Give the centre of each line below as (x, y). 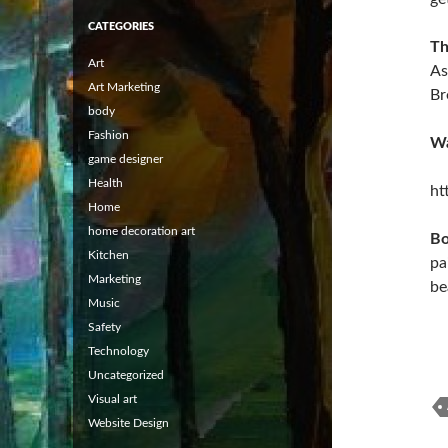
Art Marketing (124, 86)
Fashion (108, 134)
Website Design (128, 422)
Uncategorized (126, 374)
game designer (125, 158)
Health (105, 182)
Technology (118, 350)
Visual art (112, 398)
